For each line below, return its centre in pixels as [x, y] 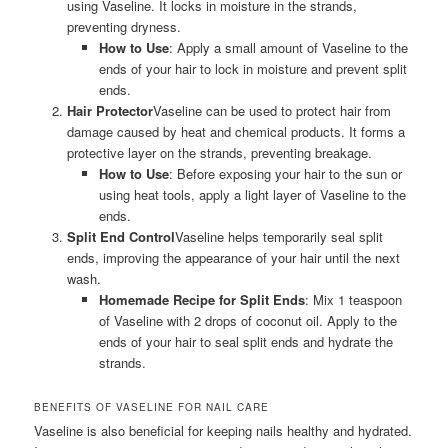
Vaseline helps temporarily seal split [278, 236]
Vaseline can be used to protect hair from [271, 110]
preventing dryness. [123, 26]
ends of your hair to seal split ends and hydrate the [246, 341]
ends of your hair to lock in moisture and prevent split [253, 68]
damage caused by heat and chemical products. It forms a [235, 131]
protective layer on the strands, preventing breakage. [219, 152]
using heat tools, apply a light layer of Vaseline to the [253, 194]
